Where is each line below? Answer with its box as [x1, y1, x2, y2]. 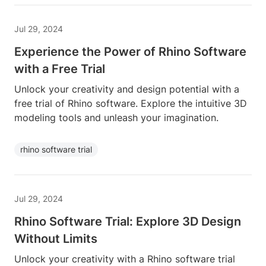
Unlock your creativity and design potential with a [14, 83, 239, 95]
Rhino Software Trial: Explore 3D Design [14, 214, 241, 229]
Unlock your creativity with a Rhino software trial [14, 253, 235, 265]
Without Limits [14, 232, 97, 246]
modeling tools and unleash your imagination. [14, 112, 218, 123]
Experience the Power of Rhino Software [14, 45, 246, 59]
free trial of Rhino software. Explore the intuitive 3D [14, 97, 247, 109]
